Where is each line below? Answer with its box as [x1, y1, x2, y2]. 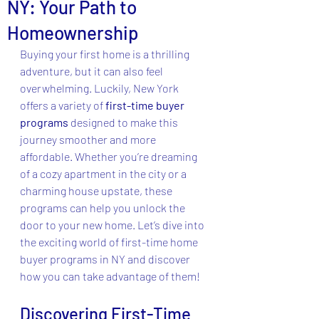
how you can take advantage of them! [20, 269, 200, 283]
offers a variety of [20, 98, 105, 112]
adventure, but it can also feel [20, 64, 165, 78]
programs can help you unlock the [20, 201, 187, 214]
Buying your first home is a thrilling [20, 47, 192, 61]
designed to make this [68, 115, 180, 129]
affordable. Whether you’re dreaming [20, 150, 199, 163]
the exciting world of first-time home [20, 235, 200, 249]
